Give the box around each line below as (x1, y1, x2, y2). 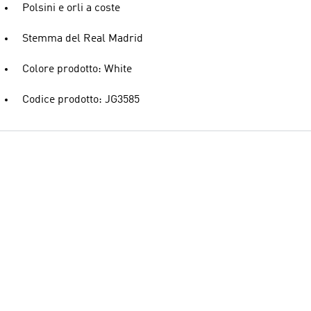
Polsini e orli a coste (22, 3, 120, 14)
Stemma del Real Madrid (22, 33, 143, 44)
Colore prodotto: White (22, 64, 132, 75)
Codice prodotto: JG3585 (22, 94, 140, 106)
